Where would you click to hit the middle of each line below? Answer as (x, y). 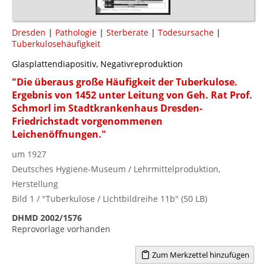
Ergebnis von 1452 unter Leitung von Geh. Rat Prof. (132, 95)
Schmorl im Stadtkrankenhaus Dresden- (107, 108)
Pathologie (76, 32)
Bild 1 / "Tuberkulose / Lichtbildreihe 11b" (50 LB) (110, 198)
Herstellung (35, 183)
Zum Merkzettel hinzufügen (199, 254)
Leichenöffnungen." (59, 134)
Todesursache (186, 32)
